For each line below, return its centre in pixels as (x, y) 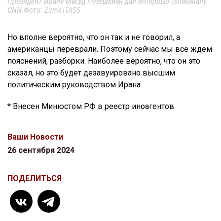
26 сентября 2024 (41, 150)
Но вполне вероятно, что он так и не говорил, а (94, 37)
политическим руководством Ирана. (75, 84)
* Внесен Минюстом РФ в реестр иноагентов (91, 106)
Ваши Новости (35, 137)
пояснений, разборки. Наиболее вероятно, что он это (104, 61)
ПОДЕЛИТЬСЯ (35, 178)
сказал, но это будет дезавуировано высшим (91, 73)
